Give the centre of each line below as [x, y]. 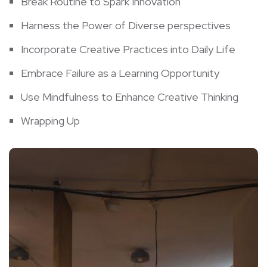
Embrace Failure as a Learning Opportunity [120, 73]
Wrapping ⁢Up [50, 120]
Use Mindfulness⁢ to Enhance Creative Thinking [130, 97]
